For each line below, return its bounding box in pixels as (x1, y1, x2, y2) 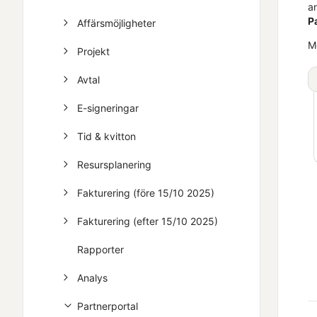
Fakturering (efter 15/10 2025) (77, 215, 218, 227)
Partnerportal (77, 300, 138, 312)
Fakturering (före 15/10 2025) (77, 187, 214, 199)
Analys (77, 272, 108, 284)
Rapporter (77, 243, 124, 255)
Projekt (77, 45, 110, 57)
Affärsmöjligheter (77, 17, 156, 29)
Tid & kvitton (77, 130, 136, 142)
